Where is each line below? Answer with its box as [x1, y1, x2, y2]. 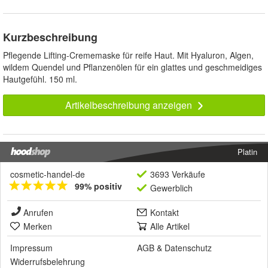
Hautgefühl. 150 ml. [3, 73, 77, 86]
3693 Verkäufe [150, 168, 205, 181]
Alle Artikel [150, 220, 190, 233]
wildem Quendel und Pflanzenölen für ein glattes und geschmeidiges [3, 61, 262, 74]
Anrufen [23, 206, 53, 219]
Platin [237, 146, 257, 158]
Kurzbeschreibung [3, 29, 98, 45]
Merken [23, 220, 52, 233]
